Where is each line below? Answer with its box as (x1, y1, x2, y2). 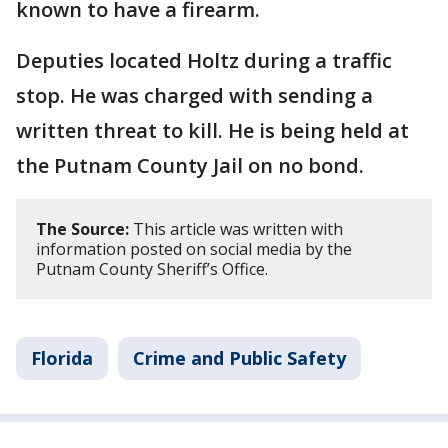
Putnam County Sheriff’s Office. (36, 258, 268, 281)
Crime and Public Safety (133, 346, 346, 371)
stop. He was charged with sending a (16, 82, 373, 110)
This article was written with (129, 218, 343, 241)
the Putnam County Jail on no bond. (16, 152, 364, 180)
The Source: (36, 218, 129, 241)
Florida (31, 346, 93, 371)
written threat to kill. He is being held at (16, 117, 409, 145)
